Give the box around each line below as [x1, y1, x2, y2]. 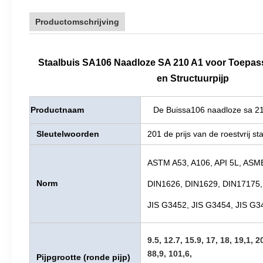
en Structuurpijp [157, 73, 229, 83]
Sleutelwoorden [36, 129, 99, 139]
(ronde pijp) [83, 252, 130, 262]
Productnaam [31, 105, 84, 114]
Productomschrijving [35, 17, 119, 26]
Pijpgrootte [36, 252, 83, 262]
